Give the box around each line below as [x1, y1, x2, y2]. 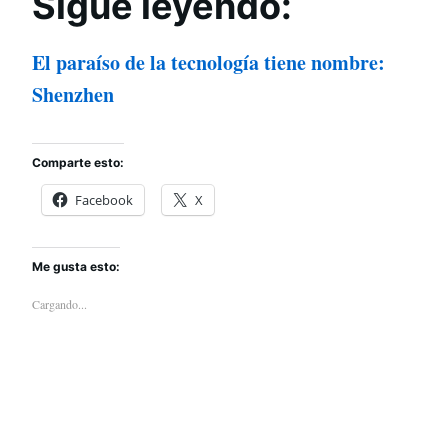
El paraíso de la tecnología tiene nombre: [32, 48, 385, 78]
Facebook [75, 191, 133, 210]
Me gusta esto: [32, 259, 120, 275]
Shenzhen [32, 80, 114, 110]
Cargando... [32, 296, 87, 313]
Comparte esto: [32, 155, 124, 171]
